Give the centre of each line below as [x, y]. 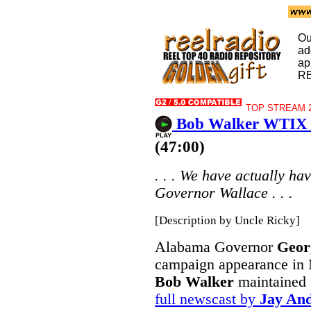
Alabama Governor [216, 247]
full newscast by [207, 299]
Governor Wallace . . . [224, 193]
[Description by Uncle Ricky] [227, 220]
